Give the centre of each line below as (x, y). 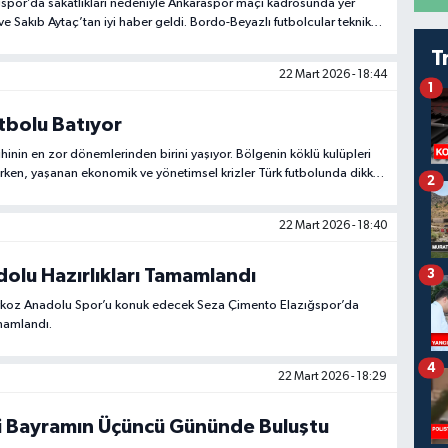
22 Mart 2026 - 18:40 (333, 226)
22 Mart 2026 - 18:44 (333, 75)
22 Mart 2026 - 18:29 (333, 377)
